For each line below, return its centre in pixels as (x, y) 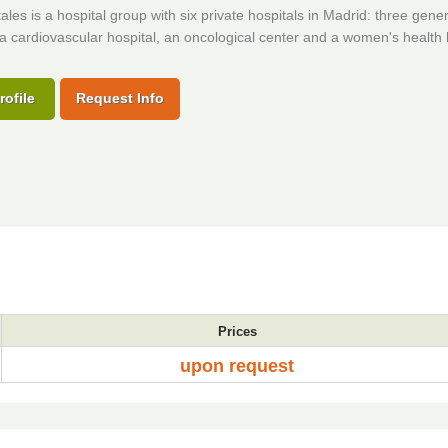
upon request (237, 366)
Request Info (119, 98)
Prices (237, 331)
